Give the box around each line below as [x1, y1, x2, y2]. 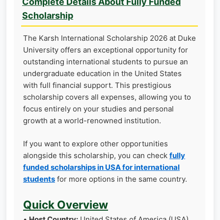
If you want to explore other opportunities [23, 138, 168, 148]
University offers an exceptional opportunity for [23, 45, 188, 55]
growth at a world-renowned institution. [23, 116, 161, 125]
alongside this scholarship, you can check [23, 150, 169, 160]
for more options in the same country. [55, 174, 187, 184]
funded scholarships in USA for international [23, 162, 180, 172]
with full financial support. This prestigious [23, 81, 171, 90]
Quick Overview [23, 198, 108, 211]
